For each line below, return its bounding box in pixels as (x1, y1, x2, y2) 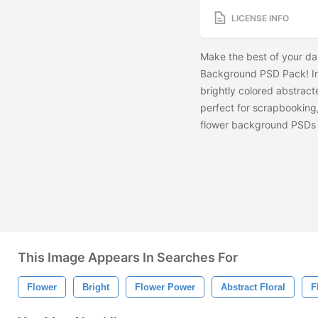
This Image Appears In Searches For (18, 250, 238, 265)
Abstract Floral (221, 282, 285, 292)
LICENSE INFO (231, 12, 289, 23)
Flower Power (135, 282, 195, 292)
